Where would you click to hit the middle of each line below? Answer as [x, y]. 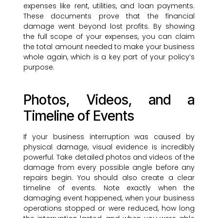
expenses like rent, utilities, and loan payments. [109, 6]
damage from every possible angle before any [109, 168]
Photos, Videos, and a [109, 100]
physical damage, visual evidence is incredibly [109, 147]
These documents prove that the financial [109, 16]
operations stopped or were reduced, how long [109, 209]
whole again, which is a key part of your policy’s [109, 57]
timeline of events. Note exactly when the [109, 188]
